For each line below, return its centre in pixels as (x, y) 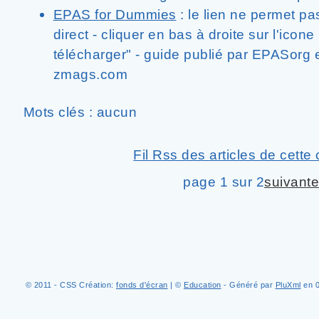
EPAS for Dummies (115, 14)
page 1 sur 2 (224, 182)
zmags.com (90, 74)
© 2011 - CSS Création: (70, 285)
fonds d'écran (142, 285)
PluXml (288, 285)
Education (203, 285)
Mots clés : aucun (80, 112)
